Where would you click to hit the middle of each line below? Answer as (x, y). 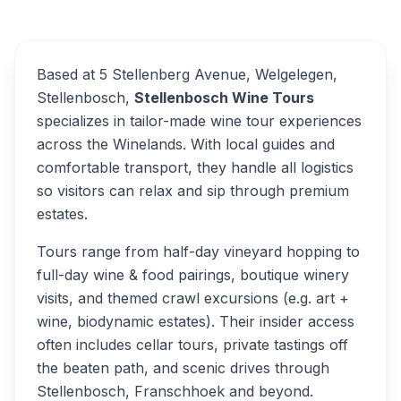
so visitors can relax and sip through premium (193, 191)
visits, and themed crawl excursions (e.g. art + (193, 298)
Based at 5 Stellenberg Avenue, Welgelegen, (187, 74)
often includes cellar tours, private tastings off (192, 345)
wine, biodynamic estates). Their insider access (196, 321)
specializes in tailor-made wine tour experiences (199, 121)
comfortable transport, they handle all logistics (195, 167)
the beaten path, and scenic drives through (183, 368)
